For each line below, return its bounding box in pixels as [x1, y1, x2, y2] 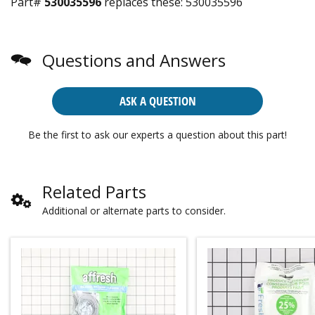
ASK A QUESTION [119, 92, 196, 109]
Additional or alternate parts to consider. [42, 203, 226, 217]
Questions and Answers [42, 48, 226, 72]
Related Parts [42, 179, 146, 203]
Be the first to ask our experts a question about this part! [28, 127, 287, 141]
